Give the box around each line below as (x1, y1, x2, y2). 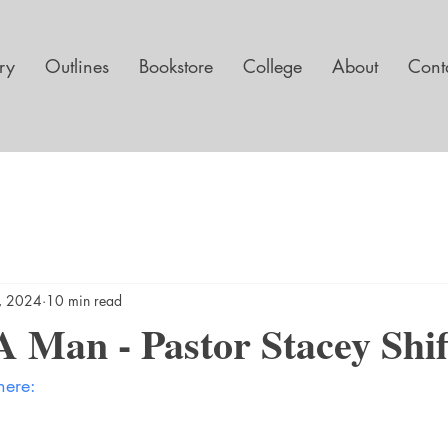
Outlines (45, 54, 109, 78)
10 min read (46, 290, 122, 310)
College (243, 54, 302, 78)
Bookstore (139, 54, 213, 78)
